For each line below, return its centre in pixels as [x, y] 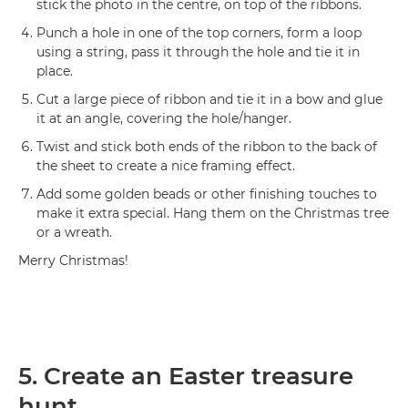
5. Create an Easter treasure [186, 376]
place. [55, 71]
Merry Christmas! [73, 260]
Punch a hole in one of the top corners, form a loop [199, 33]
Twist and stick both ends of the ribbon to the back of [207, 147]
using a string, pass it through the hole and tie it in [198, 52]
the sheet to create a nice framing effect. [166, 166]
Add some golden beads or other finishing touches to [207, 194]
